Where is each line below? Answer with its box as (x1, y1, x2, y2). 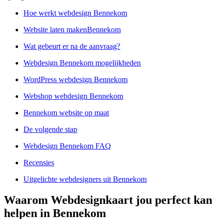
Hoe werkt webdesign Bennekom (23, 9, 127, 18)
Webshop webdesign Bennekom (23, 92, 123, 101)
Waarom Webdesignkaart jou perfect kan (4, 194, 212, 207)
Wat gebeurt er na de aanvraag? (23, 42, 120, 51)
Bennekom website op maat (23, 109, 109, 117)
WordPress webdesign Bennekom (23, 75, 128, 84)
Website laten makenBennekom (23, 25, 121, 34)
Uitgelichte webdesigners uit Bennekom (23, 175, 147, 184)
